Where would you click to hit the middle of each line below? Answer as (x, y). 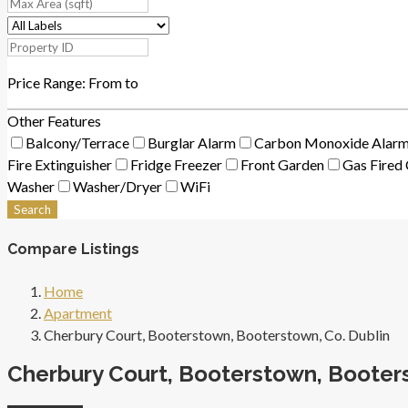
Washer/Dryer (117, 186)
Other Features (54, 121)
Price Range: (46, 82)
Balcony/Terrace (77, 143)
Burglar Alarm (192, 143)
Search (32, 209)
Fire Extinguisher (60, 164)
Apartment (78, 312)
